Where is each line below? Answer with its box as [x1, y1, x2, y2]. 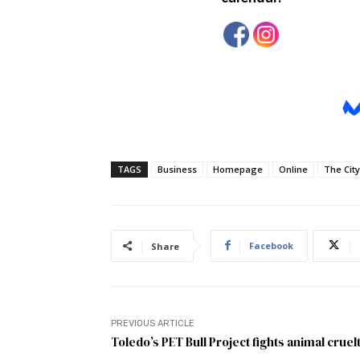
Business [157, 162, 197, 175]
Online [279, 162, 308, 175]
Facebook [249, 239, 293, 252]
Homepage [213, 162, 263, 175]
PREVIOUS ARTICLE [111, 317, 194, 329]
